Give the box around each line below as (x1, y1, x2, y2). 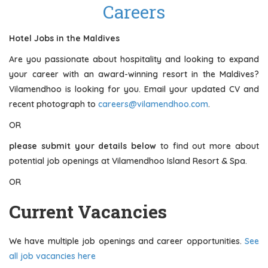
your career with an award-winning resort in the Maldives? (9, 69, 259, 80)
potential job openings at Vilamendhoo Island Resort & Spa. (9, 156, 247, 166)
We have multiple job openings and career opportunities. (9, 236, 245, 246)
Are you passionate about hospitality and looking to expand (9, 54, 259, 65)
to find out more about (156, 141, 260, 151)
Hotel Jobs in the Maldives (9, 33, 120, 44)
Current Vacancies (9, 200, 167, 223)
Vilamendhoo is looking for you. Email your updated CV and (9, 84, 259, 95)
